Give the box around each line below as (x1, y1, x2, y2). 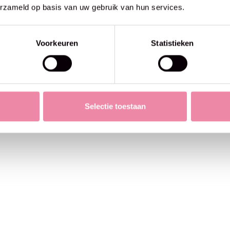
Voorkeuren (36, 39, 78, 48)
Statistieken (151, 39, 194, 48)
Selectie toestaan (84, 102, 146, 111)
